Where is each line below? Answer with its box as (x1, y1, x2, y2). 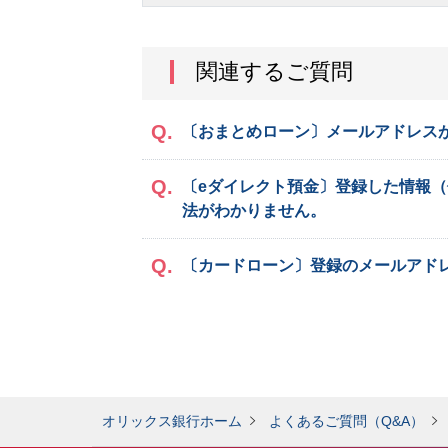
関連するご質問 (196, 58, 353, 84)
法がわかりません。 (182, 201, 326, 219)
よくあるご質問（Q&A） (269, 412, 424, 429)
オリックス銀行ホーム (102, 412, 242, 429)
